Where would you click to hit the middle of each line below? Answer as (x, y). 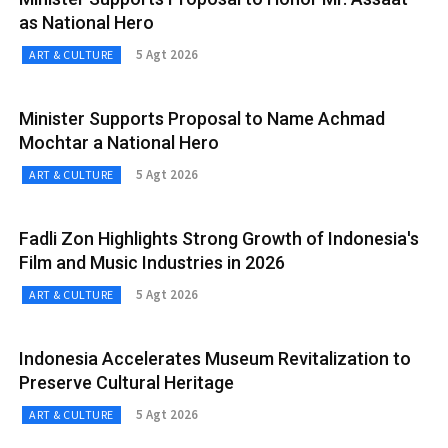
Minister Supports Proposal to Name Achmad (202, 118)
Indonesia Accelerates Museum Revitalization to (215, 358)
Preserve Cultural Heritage (126, 382)
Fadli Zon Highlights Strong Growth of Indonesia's (219, 238)
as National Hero (86, 22)
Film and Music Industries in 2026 (152, 262)
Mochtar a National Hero (119, 142)
